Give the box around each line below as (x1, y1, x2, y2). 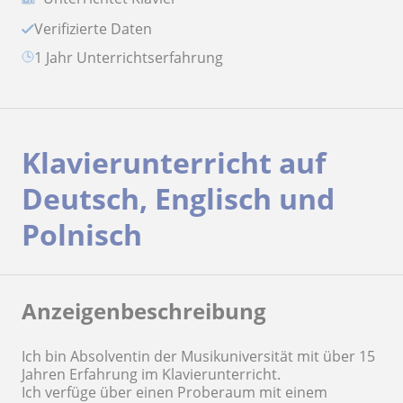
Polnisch (22, 215, 142, 255)
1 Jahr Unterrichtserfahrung (42, 48, 223, 68)
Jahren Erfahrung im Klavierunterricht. (22, 364, 281, 385)
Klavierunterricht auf (22, 143, 326, 183)
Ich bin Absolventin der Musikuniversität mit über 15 (22, 346, 375, 367)
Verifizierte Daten (43, 19, 152, 40)
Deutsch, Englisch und (22, 179, 335, 219)
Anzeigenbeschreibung (22, 296, 266, 327)
